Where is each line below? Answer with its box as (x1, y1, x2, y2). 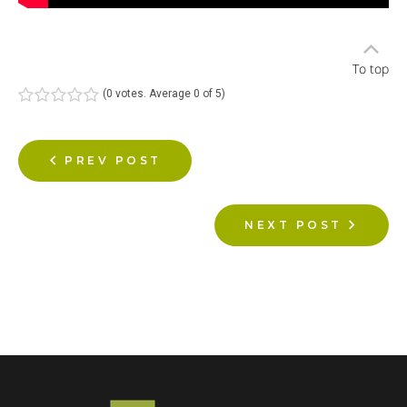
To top (352, 59, 390, 77)
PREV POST (65, 153, 162, 167)
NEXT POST (244, 217, 342, 232)
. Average (143, 86, 194, 100)
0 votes (105, 86, 144, 100)
